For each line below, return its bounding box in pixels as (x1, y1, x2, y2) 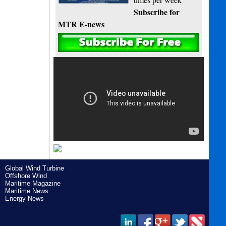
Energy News (5, 194, 44, 202)
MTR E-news (58, 18, 105, 30)
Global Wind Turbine (5, 164, 64, 172)
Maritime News (5, 187, 48, 195)
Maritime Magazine (5, 179, 61, 187)
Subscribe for (134, 6, 180, 18)
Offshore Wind (5, 172, 47, 180)
